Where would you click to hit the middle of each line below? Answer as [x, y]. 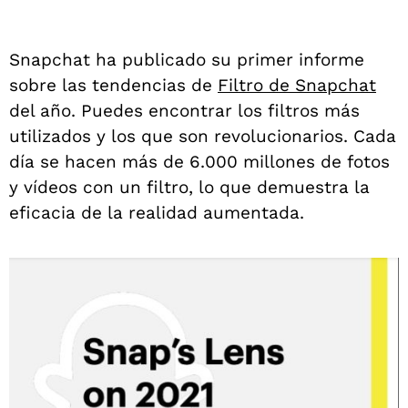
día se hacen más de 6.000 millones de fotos [199, 162]
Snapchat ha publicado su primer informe [187, 60]
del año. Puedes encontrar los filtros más [184, 111]
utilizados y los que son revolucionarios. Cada [203, 137]
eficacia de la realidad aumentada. [157, 213]
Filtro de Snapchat [297, 86]
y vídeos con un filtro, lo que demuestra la [189, 188]
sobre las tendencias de [113, 86]
